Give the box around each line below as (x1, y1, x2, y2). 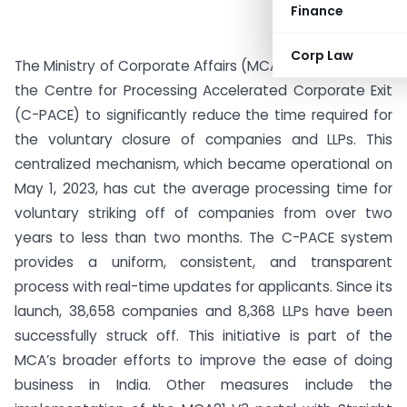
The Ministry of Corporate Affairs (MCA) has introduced (15, 56, 392, 75)
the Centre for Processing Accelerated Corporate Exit (15, 81, 392, 100)
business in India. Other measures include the (15, 375, 392, 394)
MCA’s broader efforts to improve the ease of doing (15, 351, 392, 370)
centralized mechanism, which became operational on (15, 154, 392, 174)
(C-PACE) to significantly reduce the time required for (15, 105, 392, 124)
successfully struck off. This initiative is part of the (15, 326, 392, 345)
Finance (291, 2, 343, 20)
